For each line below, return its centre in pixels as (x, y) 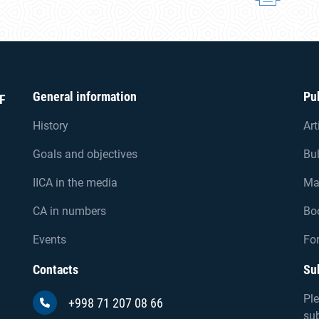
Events (49, 240)
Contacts (56, 270)
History (51, 126)
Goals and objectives (85, 154)
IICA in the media (75, 183)
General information (85, 96)
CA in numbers (69, 211)
